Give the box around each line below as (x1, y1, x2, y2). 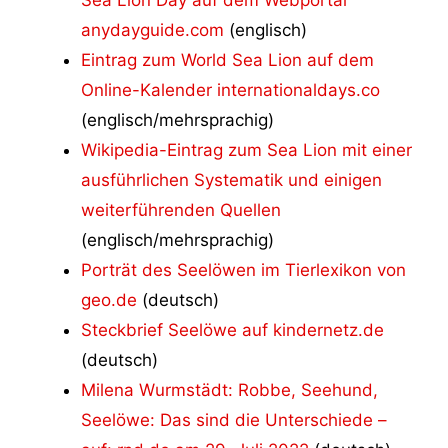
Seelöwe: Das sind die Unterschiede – (81, 409, 387, 430)
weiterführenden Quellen (81, 199, 281, 220)
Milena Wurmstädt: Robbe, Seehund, (81, 379, 378, 400)
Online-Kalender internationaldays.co (81, 79, 380, 100)
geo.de (81, 289, 137, 310)
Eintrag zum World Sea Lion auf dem (81, 49, 374, 70)
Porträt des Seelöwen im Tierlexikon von (81, 259, 406, 280)
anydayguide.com (81, 19, 224, 40)
